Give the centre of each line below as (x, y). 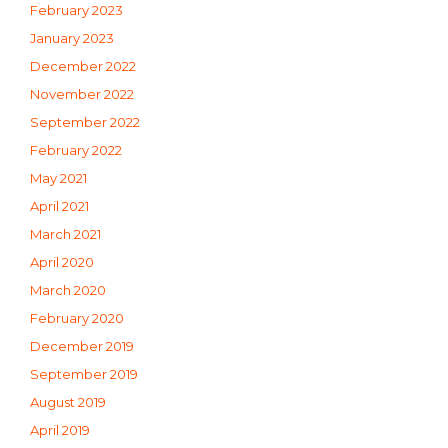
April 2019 (60, 429)
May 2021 (58, 177)
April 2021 (59, 205)
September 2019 (84, 373)
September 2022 (85, 121)
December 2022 (83, 65)
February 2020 (77, 317)
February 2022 (76, 149)
